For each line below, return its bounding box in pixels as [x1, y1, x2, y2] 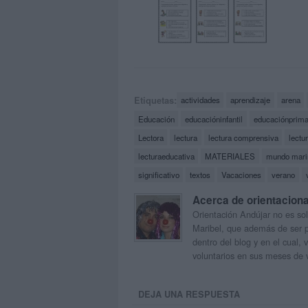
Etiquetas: [133, 93, 177, 107]
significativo [137, 169, 179, 181]
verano [272, 169, 296, 181]
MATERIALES [205, 150, 256, 162]
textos [190, 169, 211, 181]
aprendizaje [230, 94, 271, 106]
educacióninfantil [185, 113, 243, 124]
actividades [180, 94, 220, 106]
